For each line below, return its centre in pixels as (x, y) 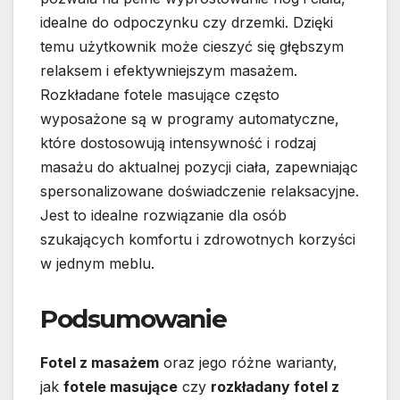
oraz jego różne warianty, (248, 362)
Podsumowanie (133, 319)
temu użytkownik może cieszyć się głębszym (192, 47)
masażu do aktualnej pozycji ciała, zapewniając (199, 167)
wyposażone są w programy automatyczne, (190, 119)
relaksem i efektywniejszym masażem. (169, 71)
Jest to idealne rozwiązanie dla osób (163, 216)
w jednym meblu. (97, 264)
